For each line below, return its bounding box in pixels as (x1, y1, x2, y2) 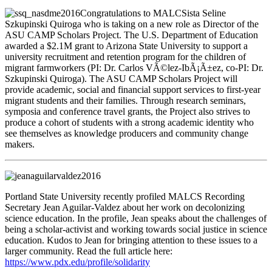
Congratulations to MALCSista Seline (80, 8, 226, 19)
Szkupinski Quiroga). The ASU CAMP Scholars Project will (5, 73, 237, 84)
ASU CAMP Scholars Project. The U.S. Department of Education (5, 30, 258, 41)
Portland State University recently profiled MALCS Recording (5, 191, 245, 202)
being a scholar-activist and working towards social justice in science (5, 224, 267, 235)
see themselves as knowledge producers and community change (5, 128, 248, 139)
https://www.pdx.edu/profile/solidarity (5, 257, 150, 268)
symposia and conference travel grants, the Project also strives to (5, 106, 250, 117)
